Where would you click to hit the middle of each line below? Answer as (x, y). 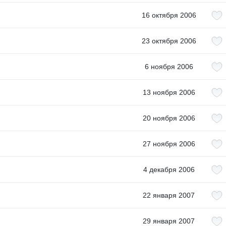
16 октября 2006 (169, 15)
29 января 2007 (169, 221)
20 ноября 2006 (169, 118)
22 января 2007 (169, 195)
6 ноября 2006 (169, 67)
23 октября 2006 (169, 41)
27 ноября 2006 (169, 144)
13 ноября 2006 (169, 92)
